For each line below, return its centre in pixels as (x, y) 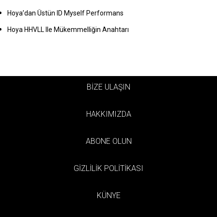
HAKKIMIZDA (108, 114)
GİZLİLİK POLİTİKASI (108, 168)
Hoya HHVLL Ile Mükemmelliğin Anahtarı (68, 30)
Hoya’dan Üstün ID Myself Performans (65, 13)
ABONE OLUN (108, 141)
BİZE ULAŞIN (108, 87)
